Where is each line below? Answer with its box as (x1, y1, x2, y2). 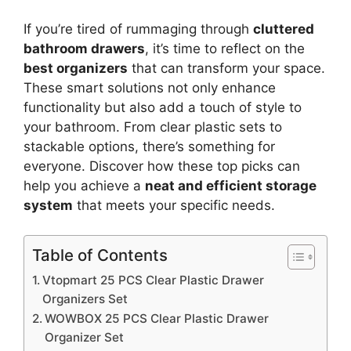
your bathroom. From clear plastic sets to (24, 118, 282, 135)
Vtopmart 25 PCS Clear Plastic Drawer (42, 273, 265, 288)
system (24, 197, 73, 213)
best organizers (24, 60, 128, 76)
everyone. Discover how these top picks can (24, 157, 300, 174)
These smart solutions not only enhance (24, 79, 276, 96)
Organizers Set (42, 291, 128, 306)
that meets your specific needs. (73, 197, 275, 213)
